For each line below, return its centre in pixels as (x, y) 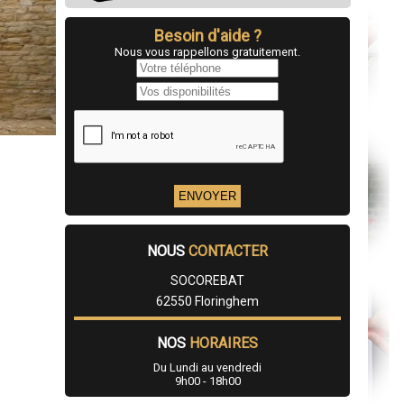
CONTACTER (228, 252)
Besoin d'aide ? (207, 36)
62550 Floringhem (207, 302)
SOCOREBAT (207, 281)
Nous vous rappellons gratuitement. (207, 52)
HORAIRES (224, 344)
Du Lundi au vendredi (207, 368)
